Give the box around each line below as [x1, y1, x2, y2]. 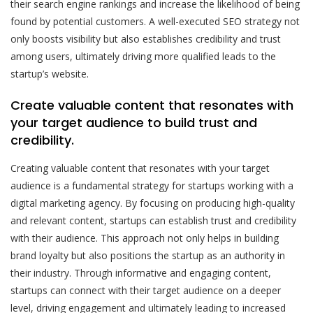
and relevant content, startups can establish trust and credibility [10, 213, 296, 227]
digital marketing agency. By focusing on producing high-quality [10, 196, 295, 210]
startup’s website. [10, 66, 89, 80]
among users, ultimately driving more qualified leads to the [10, 49, 276, 63]
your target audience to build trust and [10, 113, 257, 131]
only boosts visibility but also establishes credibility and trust [10, 31, 281, 45]
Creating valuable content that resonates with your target [10, 161, 270, 175]
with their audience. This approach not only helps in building [10, 231, 279, 245]
